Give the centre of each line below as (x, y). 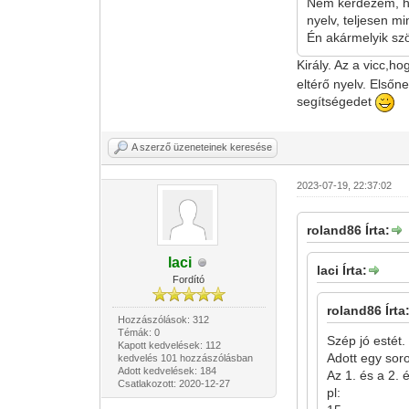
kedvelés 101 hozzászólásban (185, 358)
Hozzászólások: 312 (163, 320)
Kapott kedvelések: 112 (169, 345)
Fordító (189, 279)
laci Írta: (342, 270)
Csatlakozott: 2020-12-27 (173, 383)
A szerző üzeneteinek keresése (202, 147)
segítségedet (336, 102)
